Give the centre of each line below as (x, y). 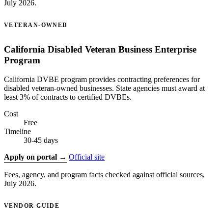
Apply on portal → (35, 157)
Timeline (17, 131)
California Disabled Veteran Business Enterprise (100, 49)
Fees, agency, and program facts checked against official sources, (104, 174)
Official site (87, 157)
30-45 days (41, 140)
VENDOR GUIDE (32, 206)
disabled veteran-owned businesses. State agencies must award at (104, 88)
